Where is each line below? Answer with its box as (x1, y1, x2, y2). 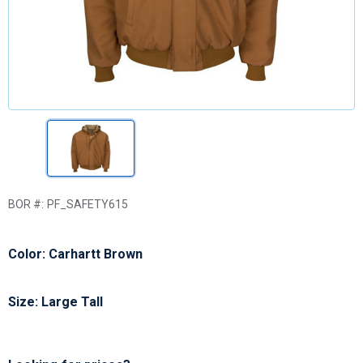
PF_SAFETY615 (46, 197, 129, 211)
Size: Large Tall (8, 294, 103, 310)
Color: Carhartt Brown (8, 246, 143, 262)
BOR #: (8, 197, 45, 211)
